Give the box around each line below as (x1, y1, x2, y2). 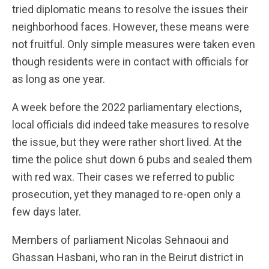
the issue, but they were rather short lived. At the (12, 136, 242, 148)
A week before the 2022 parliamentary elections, (12, 101, 241, 113)
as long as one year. (12, 73, 105, 85)
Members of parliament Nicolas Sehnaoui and (12, 234, 229, 246)
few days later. (12, 205, 81, 218)
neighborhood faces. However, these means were (12, 20, 249, 33)
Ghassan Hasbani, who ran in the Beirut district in (12, 251, 244, 264)
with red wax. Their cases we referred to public (12, 171, 235, 183)
